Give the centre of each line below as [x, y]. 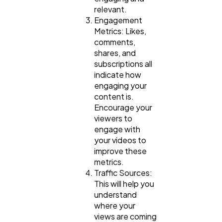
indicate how [118, 75]
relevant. [111, 9]
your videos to [120, 140]
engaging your [120, 86]
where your [115, 206]
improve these [120, 151]
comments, [115, 42]
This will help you [124, 184]
